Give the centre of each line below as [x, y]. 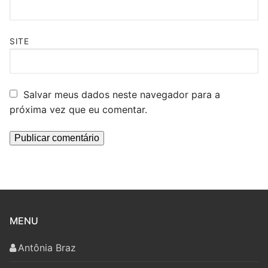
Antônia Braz [47, 248]
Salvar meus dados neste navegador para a [122, 94]
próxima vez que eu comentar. [78, 109]
